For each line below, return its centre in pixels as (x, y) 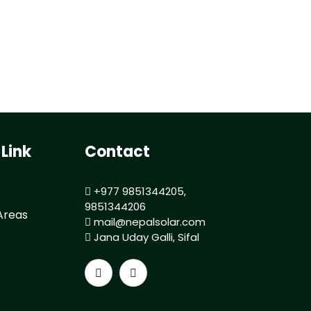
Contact (118, 152)
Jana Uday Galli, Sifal (145, 237)
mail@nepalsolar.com (149, 222)
